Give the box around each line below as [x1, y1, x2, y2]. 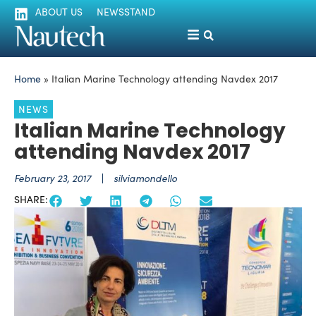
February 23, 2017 [14, 171, 91, 186]
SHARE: [14, 193, 48, 207]
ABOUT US [35, 5, 83, 18]
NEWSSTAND [97, 5, 155, 18]
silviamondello [114, 171, 177, 186]
